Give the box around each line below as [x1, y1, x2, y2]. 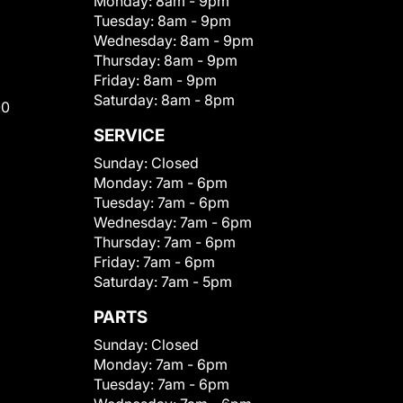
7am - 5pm [161, 273, 232, 291]
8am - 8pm [161, 91, 235, 110]
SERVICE [94, 125, 165, 147]
